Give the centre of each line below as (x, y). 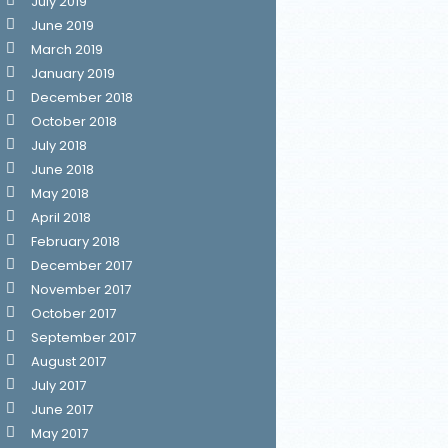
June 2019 (62, 25)
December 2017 (81, 265)
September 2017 (83, 337)
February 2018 (75, 241)
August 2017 (68, 361)
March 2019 (67, 49)
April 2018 (61, 217)
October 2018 (74, 121)
